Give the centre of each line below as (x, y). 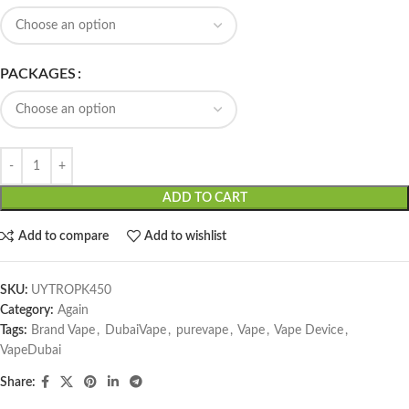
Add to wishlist (186, 236)
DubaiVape (136, 331)
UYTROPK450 (71, 291)
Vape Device (309, 331)
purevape (202, 331)
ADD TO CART (204, 199)
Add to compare (63, 236)
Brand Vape (63, 331)
